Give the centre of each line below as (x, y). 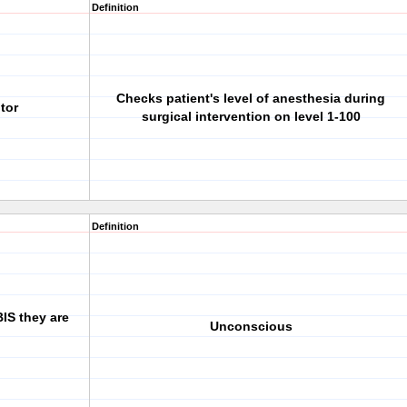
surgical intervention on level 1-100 (251, 116)
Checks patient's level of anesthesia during (251, 98)
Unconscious (251, 326)
